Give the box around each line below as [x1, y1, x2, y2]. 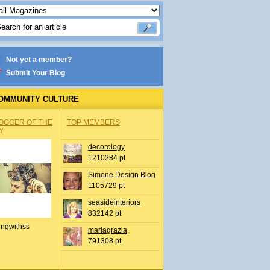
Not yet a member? [6, 55, 72, 64]
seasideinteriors [88, 198, 140, 207]
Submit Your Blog [6, 69, 65, 77]
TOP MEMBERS [67, 118, 120, 127]
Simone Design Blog [88, 171, 155, 179]
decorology [88, 143, 125, 151]
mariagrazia [88, 226, 127, 234]
